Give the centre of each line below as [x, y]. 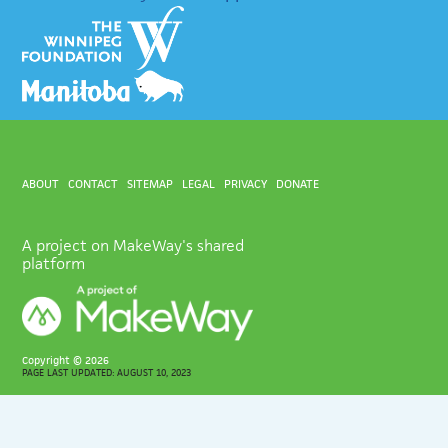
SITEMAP [150, 183]
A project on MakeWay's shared [133, 246]
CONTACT [93, 183]
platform [54, 264]
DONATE [297, 183]
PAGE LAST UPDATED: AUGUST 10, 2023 [107, 373]
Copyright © [54, 361]
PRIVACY [245, 183]
